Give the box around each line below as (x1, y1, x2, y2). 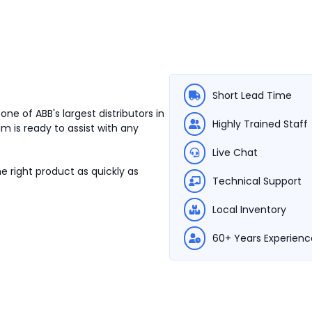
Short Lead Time (212, 88, 292, 102)
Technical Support (212, 174, 302, 188)
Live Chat (212, 146, 258, 159)
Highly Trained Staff (212, 117, 308, 131)
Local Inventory (212, 203, 286, 217)
